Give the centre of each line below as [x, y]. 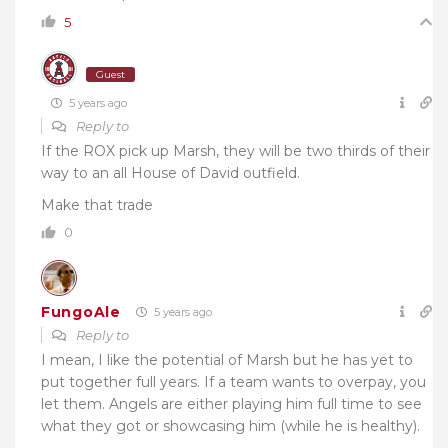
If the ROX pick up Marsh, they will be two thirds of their [235, 151]
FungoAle [81, 311]
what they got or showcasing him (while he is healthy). [230, 426]
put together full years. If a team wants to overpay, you [233, 382]
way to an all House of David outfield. [170, 173]
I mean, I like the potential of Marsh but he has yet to [227, 360]
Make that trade [97, 205]
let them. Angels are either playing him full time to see [231, 404]
